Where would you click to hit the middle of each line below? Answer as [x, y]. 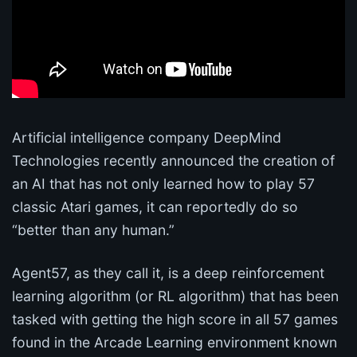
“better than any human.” [93, 230]
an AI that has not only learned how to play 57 [163, 184]
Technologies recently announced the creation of [173, 161]
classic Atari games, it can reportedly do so [155, 207]
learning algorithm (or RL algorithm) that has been [175, 296]
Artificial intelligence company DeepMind [147, 138]
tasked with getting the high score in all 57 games [175, 320]
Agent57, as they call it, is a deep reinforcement [168, 273]
